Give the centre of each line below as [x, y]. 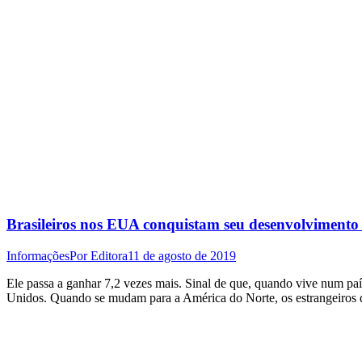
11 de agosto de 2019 [182, 255]
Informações [38, 255]
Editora [109, 255]
